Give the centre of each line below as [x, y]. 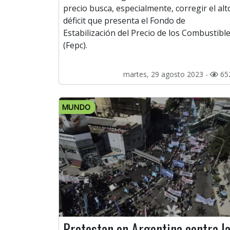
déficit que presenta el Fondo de [124, 21]
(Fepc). [75, 45]
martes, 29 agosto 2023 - [167, 74]
